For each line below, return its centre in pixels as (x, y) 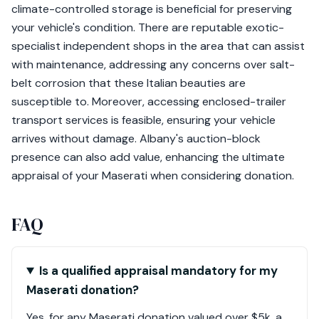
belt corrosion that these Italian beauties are (129, 83)
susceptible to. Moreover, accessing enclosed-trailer (149, 101)
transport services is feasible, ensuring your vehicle (143, 120)
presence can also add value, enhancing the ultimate (148, 157)
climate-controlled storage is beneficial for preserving (152, 9)
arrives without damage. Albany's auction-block (136, 138)
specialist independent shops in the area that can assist (158, 46)
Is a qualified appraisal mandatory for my (158, 271)
